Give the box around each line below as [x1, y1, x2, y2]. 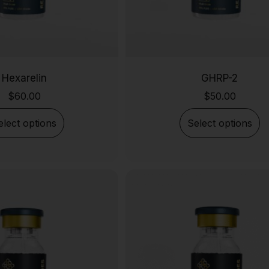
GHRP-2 [201, 71, 238, 84]
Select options [187, 117, 252, 130]
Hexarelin [1, 71, 47, 84]
